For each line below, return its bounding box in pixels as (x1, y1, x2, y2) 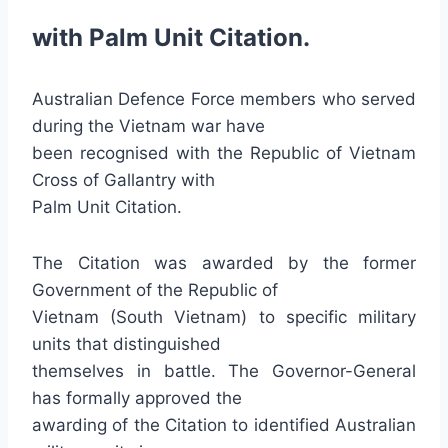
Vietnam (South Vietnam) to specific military (32, 307, 416, 327)
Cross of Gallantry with (32, 170, 215, 190)
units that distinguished (32, 334, 221, 354)
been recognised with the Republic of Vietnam (32, 143, 416, 163)
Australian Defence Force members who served (32, 89, 416, 109)
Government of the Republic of (32, 280, 278, 300)
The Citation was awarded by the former (32, 253, 416, 273)
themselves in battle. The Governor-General (32, 361, 416, 381)
